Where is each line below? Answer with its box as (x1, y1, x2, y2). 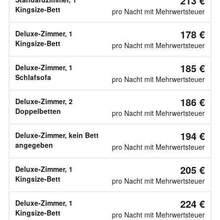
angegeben (15, 140, 53, 150)
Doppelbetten (15, 106, 61, 116)
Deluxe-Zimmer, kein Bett (15, 130, 99, 140)
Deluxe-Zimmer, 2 (15, 96, 73, 106)
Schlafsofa (15, 72, 51, 82)
